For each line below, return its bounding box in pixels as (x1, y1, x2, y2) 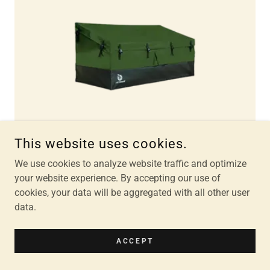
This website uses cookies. (14, 136, 187, 151)
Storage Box (96, 195, 174, 210)
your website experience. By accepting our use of (14, 172, 221, 184)
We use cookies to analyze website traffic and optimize (14, 158, 246, 169)
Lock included (105, 240, 165, 253)
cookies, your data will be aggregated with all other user (14, 187, 250, 198)
